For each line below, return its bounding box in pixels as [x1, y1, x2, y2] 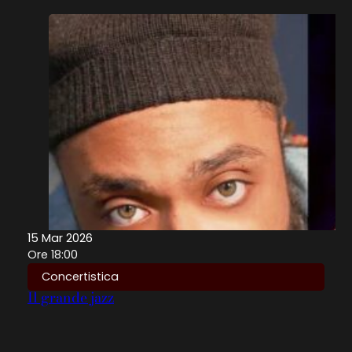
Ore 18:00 [27, 247, 78, 263]
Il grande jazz [27, 286, 114, 308]
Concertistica [42, 269, 119, 285]
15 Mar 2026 [27, 230, 93, 247]
